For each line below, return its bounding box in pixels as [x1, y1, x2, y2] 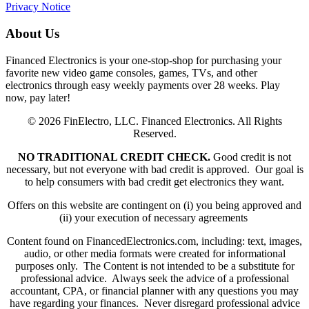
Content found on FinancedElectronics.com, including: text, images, [7, 235, 302, 247]
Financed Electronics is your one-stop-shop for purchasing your [6, 54, 281, 66]
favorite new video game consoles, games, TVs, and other [6, 66, 257, 79]
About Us [6, 26, 59, 41]
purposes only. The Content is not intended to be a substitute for [14, 259, 295, 272]
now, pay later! [6, 91, 70, 103]
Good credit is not [210, 150, 291, 163]
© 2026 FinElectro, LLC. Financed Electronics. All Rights [27, 114, 282, 127]
